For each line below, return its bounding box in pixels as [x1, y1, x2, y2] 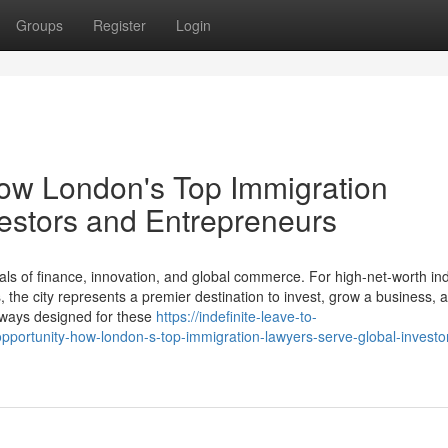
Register [93, 15, 146, 35]
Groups [16, 15, 63, 35]
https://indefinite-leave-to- [156, 306, 317, 326]
